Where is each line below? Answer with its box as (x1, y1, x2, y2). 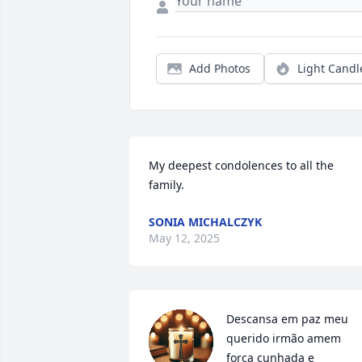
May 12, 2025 (149, 230, 220, 246)
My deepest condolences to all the (149, 158, 334, 173)
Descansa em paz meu (226, 311, 348, 326)
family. (149, 177, 184, 192)
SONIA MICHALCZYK (149, 214, 262, 229)
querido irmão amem (226, 330, 341, 346)
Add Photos (189, 61, 250, 76)
